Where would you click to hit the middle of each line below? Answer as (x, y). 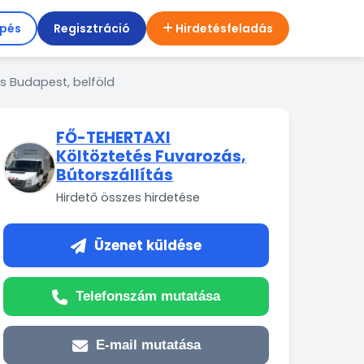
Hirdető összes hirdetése (128, 197)
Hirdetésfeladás (224, 28)
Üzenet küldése (148, 245)
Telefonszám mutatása (148, 296)
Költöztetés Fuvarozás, (152, 156)
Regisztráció (92, 28)
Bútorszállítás (115, 175)
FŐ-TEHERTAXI (114, 138)
